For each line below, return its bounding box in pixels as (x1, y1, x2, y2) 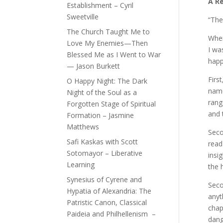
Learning (67, 159, 95, 169)
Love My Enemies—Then (67, 38, 148, 48)
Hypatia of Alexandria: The (67, 186, 152, 196)
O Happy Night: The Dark (67, 76, 148, 86)
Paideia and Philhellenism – (67, 209, 156, 219)
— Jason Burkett (67, 61, 120, 71)
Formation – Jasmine (67, 110, 134, 120)
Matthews (67, 121, 100, 131)
